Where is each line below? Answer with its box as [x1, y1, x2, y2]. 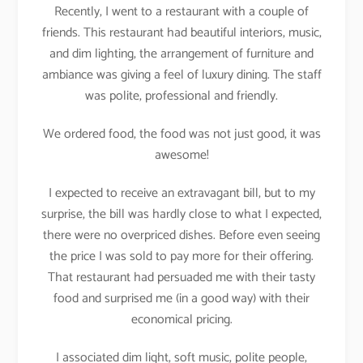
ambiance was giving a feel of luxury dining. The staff [41, 64, 322, 87]
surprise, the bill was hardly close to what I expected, [41, 203, 322, 225]
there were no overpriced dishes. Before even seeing [43, 224, 320, 246]
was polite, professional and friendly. [85, 85, 278, 108]
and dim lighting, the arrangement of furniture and [49, 43, 314, 66]
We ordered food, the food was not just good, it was [42, 123, 321, 146]
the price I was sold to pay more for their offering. [49, 245, 314, 267]
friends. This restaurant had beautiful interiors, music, [41, 22, 322, 45]
